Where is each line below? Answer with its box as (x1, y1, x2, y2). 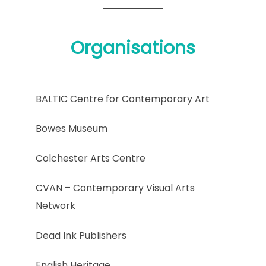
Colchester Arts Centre (36, 151, 145, 166)
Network (36, 199, 75, 213)
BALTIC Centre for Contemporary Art (36, 92, 210, 106)
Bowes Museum (36, 122, 107, 136)
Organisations (71, 36, 195, 61)
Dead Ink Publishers (36, 229, 126, 243)
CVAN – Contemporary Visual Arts (36, 181, 195, 195)
